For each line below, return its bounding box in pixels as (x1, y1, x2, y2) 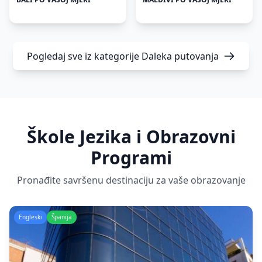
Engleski (19, 213, 42, 221)
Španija (51, 213, 72, 221)
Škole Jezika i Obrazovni (26, 125, 236, 149)
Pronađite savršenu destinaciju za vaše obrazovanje (16, 174, 246, 187)
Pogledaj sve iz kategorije (27, 50, 142, 63)
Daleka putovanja (142, 50, 219, 63)
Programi (90, 146, 172, 170)
